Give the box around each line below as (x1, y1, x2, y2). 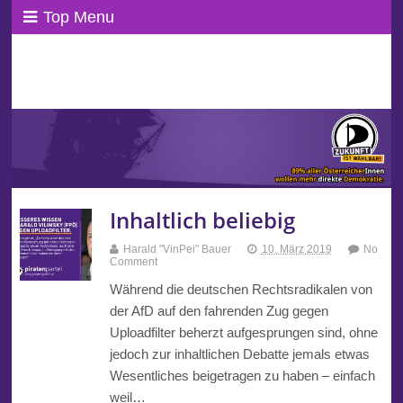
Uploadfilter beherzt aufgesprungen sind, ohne (109, 324, 378, 340)
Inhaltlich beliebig (109, 204, 295, 235)
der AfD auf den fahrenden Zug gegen (109, 302, 328, 318)
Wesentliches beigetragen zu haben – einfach (109, 367, 375, 383)
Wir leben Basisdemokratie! (151, 87, 286, 101)
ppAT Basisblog (110, 42, 328, 87)
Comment (109, 255, 157, 268)
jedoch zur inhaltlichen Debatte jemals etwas (109, 345, 370, 362)
